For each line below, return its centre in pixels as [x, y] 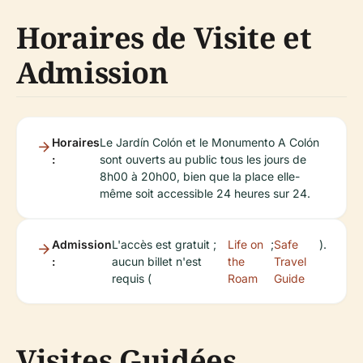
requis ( [132, 278]
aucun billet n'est [157, 261]
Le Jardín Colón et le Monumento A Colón [209, 142]
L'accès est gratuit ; [164, 244]
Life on [246, 244]
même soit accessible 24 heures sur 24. [205, 193]
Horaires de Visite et [164, 38]
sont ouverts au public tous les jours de [203, 159]
